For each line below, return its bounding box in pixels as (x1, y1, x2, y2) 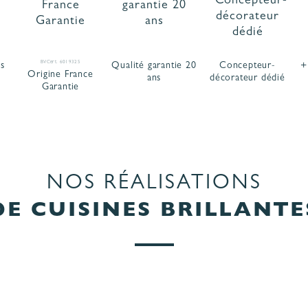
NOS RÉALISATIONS (46, 175, 262, 196)
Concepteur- (219, 61, 276, 71)
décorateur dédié (210, 74, 285, 84)
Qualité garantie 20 (111, 61, 197, 71)
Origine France (27, 70, 93, 80)
